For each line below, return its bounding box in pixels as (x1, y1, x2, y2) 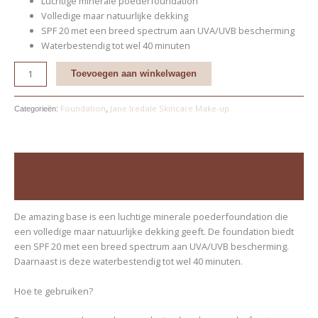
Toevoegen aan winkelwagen (70, 68, 197, 79)
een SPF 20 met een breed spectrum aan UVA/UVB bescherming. (13, 240, 289, 253)
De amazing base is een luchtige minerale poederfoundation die (13, 210, 288, 224)
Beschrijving (13, 159, 70, 170)
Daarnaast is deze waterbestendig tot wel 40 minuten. (13, 255, 243, 268)
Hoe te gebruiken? (13, 284, 93, 297)
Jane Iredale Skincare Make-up (109, 102, 229, 114)
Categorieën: (13, 104, 60, 113)
